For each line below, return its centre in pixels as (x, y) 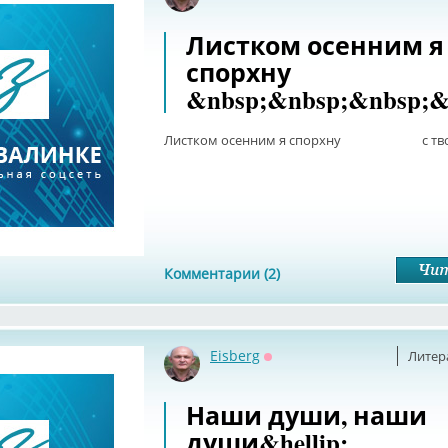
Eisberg (235, 355)
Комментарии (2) (222, 273)
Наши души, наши (306, 415)
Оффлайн (296, 369)
